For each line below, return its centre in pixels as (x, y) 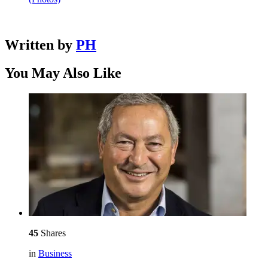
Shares (52, 233)
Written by (40, 45)
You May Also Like (63, 73)
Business (55, 253)
